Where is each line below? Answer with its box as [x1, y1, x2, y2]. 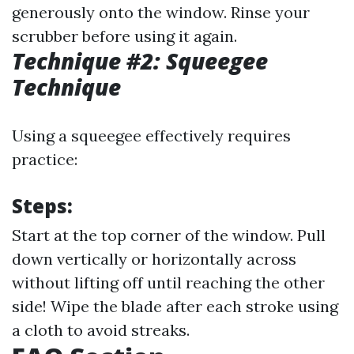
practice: [12, 149, 77, 169]
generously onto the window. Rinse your [12, 2, 310, 22]
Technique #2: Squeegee [12, 46, 268, 76]
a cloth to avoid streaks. [12, 320, 190, 340]
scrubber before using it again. [12, 26, 237, 46]
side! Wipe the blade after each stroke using [12, 296, 338, 316]
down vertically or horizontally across [12, 249, 296, 269]
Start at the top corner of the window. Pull [12, 225, 326, 245]
